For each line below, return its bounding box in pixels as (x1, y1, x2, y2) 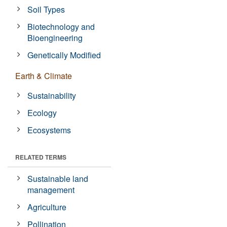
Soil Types (27, 4, 65, 15)
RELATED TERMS (15, 153, 66, 162)
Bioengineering (27, 32, 83, 44)
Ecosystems (27, 124, 71, 136)
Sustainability (27, 90, 77, 101)
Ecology (27, 107, 57, 119)
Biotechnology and (27, 21, 95, 32)
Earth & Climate (15, 70, 72, 82)
